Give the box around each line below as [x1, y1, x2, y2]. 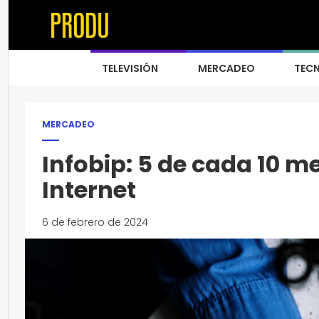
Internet [42, 174, 136, 206]
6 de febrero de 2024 [42, 215, 148, 229]
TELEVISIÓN [102, 61, 158, 75]
